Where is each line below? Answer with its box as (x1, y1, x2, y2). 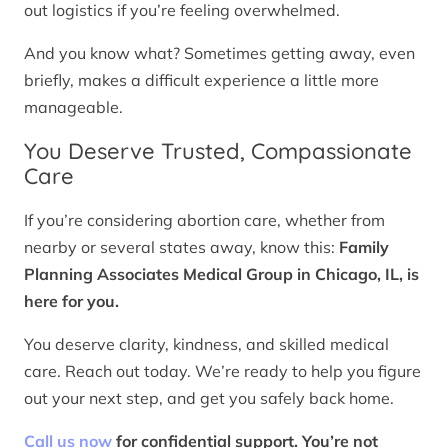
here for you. (24, 291, 119, 312)
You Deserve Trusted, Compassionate (24, 136, 412, 165)
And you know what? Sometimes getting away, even (24, 42, 415, 63)
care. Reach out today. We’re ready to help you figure (24, 361, 421, 382)
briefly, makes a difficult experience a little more (24, 69, 379, 90)
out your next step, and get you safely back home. (24, 388, 394, 409)
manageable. (24, 96, 123, 117)
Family (339, 237, 389, 258)
